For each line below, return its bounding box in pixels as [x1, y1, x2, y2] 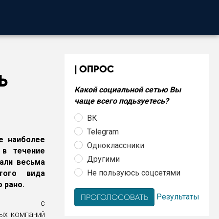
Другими [87, 154, 120, 164]
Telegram [87, 127, 119, 136]
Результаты [156, 192, 199, 201]
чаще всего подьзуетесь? [74, 96, 169, 106]
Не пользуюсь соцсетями [87, 168, 180, 177]
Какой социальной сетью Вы [74, 85, 181, 94]
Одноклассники [87, 140, 144, 150]
